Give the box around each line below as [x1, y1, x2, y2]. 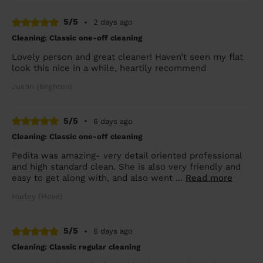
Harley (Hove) [12, 192, 63, 201]
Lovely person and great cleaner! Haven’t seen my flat [12, 51, 243, 62]
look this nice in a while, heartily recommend [12, 62, 206, 73]
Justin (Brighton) [12, 82, 72, 91]
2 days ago [93, 18, 133, 27]
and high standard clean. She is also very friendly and [12, 161, 241, 173]
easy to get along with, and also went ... [12, 173, 186, 184]
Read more [186, 173, 232, 184]
